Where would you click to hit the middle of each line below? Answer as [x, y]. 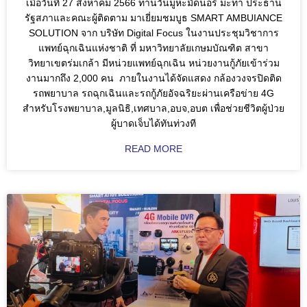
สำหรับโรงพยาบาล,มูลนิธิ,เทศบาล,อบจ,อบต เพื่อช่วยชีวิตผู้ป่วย [153, 109]
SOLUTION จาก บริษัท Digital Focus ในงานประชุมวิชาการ [153, 33]
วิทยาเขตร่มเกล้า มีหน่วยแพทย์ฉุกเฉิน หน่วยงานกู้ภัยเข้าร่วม [153, 63]
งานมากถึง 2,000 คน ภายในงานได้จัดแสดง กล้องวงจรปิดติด [153, 78]
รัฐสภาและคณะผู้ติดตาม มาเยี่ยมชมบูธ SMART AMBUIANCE [153, 18]
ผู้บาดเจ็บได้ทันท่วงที [153, 124]
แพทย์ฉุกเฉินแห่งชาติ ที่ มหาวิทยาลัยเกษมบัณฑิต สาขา [153, 48]
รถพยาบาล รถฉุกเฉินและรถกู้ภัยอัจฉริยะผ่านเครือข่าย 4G [153, 94]
